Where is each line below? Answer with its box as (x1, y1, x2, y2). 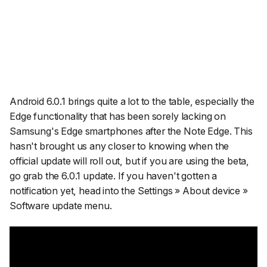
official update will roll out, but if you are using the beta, (10, 154, 250, 167)
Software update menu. (10, 199, 112, 212)
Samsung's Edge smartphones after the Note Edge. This (10, 125, 253, 137)
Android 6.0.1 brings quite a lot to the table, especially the (10, 95, 255, 107)
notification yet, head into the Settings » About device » (10, 184, 248, 197)
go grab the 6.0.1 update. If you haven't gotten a (10, 169, 218, 182)
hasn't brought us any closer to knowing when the (10, 139, 229, 152)
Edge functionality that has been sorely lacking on (10, 110, 226, 122)
